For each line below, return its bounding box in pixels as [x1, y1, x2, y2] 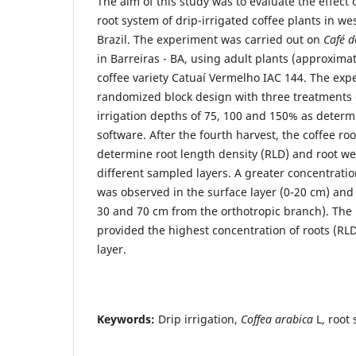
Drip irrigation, [158, 311, 241, 327]
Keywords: [97, 311, 158, 327]
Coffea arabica [241, 311, 316, 327]
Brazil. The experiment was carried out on [97, 32, 323, 48]
